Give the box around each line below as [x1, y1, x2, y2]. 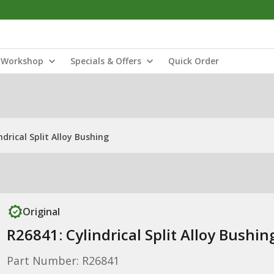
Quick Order [168, 55, 219, 67]
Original [22, 205, 60, 218]
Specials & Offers [70, 55, 141, 67]
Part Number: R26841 [6, 253, 119, 268]
